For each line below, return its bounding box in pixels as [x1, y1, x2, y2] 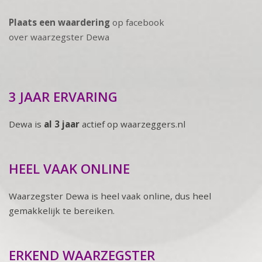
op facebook [110, 16, 164, 28]
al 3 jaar [44, 118, 82, 130]
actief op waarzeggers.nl [82, 118, 185, 130]
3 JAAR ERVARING [9, 87, 118, 106]
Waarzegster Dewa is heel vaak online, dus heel [9, 189, 211, 202]
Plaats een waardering [9, 16, 110, 28]
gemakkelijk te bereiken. [9, 204, 115, 216]
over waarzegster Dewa [9, 30, 109, 43]
